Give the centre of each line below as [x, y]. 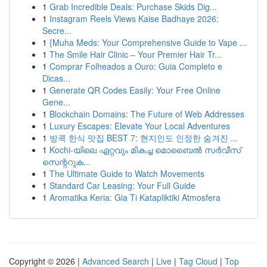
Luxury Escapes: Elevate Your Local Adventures [140, 126]
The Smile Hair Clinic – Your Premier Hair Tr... [136, 54]
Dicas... [56, 78]
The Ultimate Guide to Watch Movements [127, 173]
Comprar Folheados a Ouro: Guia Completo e [136, 66]
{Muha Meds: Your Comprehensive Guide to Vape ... [148, 42]
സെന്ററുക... [66, 162]
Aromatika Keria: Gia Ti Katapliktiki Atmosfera [135, 197]
